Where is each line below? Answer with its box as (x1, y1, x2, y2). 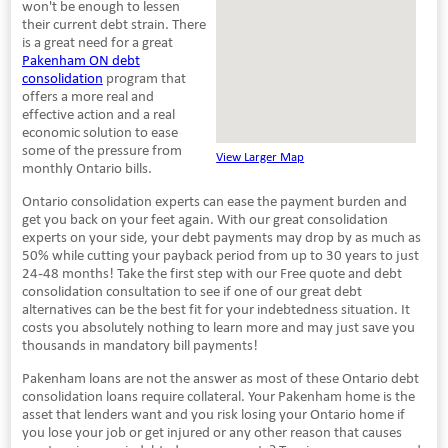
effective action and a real (21, 104, 175, 123)
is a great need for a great (21, 32, 173, 51)
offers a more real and (21, 86, 154, 105)
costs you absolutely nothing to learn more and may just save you (21, 317, 415, 336)
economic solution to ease (21, 122, 178, 141)
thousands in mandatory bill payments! (21, 335, 258, 354)
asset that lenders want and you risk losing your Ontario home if (21, 404, 405, 423)
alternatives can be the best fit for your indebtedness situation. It (21, 299, 410, 318)
